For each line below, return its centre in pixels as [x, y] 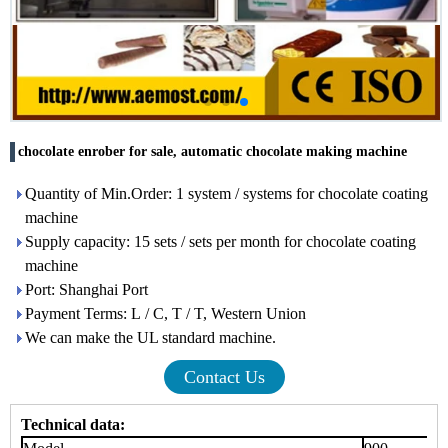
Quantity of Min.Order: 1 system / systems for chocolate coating [226, 193]
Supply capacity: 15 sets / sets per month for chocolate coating [220, 241]
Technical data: [73, 424]
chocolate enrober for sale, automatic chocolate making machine [212, 151]
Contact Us [224, 377]
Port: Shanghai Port [86, 289]
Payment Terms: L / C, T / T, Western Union [165, 313]
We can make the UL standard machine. [150, 337]
